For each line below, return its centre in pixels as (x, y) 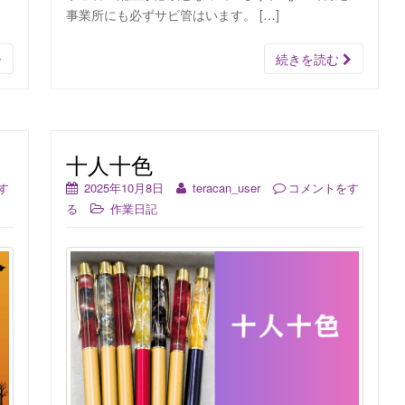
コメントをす (324, 187)
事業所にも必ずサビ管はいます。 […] (173, 14)
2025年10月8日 (124, 187)
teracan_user (226, 187)
